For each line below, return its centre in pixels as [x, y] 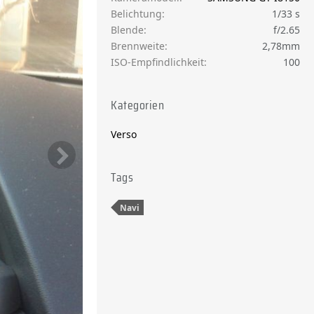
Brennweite [138, 46]
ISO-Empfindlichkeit [157, 62]
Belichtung [136, 14]
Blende [127, 30]
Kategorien [137, 105]
